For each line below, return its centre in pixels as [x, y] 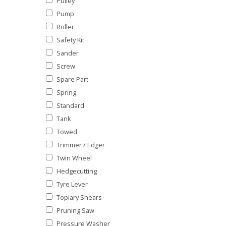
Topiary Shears [79, 197]
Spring [66, 92]
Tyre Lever [72, 184]
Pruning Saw [75, 210]
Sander [68, 53]
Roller [65, 26]
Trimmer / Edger [81, 145]
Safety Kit [70, 40]
